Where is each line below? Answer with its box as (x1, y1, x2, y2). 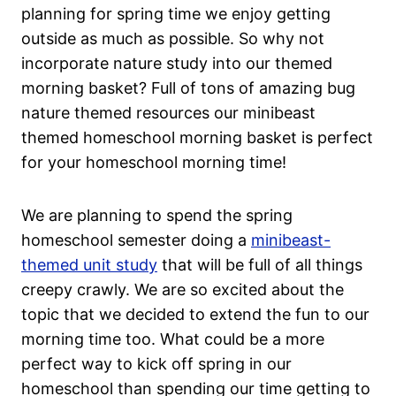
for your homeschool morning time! (21, 153, 286, 172)
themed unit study (21, 255, 157, 275)
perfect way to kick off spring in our (21, 354, 292, 374)
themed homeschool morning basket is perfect (21, 128, 373, 148)
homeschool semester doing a (21, 231, 251, 250)
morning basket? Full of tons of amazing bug (21, 79, 355, 98)
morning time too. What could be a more (21, 330, 324, 349)
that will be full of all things (157, 255, 362, 275)
